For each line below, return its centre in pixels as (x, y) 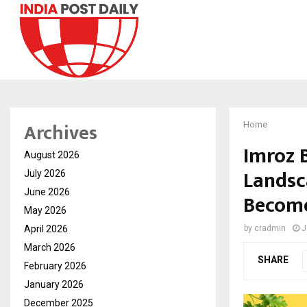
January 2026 (54, 284)
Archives (61, 133)
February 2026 (55, 266)
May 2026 (45, 210)
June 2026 (47, 192)
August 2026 (52, 155)
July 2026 (45, 173)
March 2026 (50, 247)
